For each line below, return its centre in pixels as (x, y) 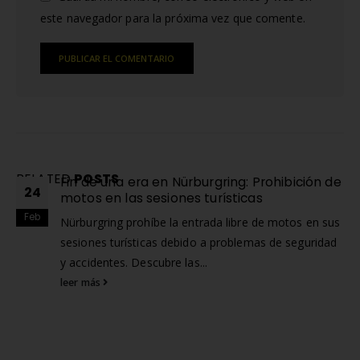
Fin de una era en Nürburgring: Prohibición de (201, 182)
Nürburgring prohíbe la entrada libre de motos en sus (200, 222)
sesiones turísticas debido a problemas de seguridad (199, 242)
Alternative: (70, 96)
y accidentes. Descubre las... (134, 262)
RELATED (45, 178)
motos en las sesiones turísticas (162, 198)
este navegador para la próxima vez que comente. (173, 18)
